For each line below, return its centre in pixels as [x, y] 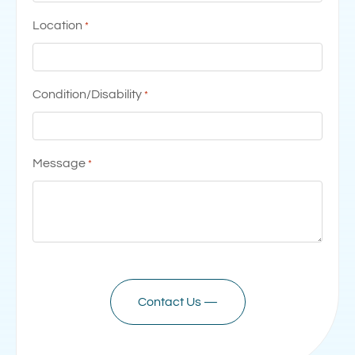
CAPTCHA [61, 271]
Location [57, 25]
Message [59, 163]
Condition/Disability [87, 94]
